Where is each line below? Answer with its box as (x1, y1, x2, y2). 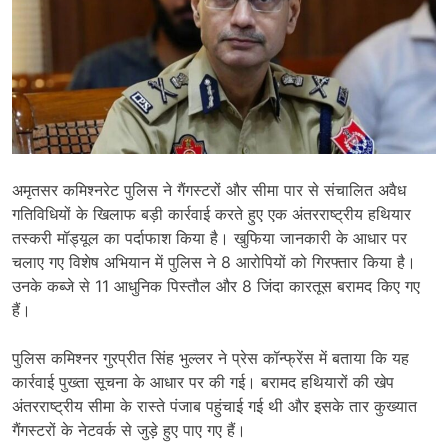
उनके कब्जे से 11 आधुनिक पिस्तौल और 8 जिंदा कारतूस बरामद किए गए (12, 276, 420, 296)
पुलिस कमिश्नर (12, 348, 103, 368)
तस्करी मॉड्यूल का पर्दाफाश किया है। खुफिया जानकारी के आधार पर (12, 228, 407, 248)
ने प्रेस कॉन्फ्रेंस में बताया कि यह (213, 348, 409, 368)
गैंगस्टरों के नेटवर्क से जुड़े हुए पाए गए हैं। (12, 420, 246, 440)
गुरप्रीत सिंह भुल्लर (103, 348, 213, 368)
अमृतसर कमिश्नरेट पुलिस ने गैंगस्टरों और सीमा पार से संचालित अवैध (12, 180, 406, 200)
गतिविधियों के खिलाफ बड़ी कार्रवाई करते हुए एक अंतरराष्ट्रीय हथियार (12, 204, 411, 224)
